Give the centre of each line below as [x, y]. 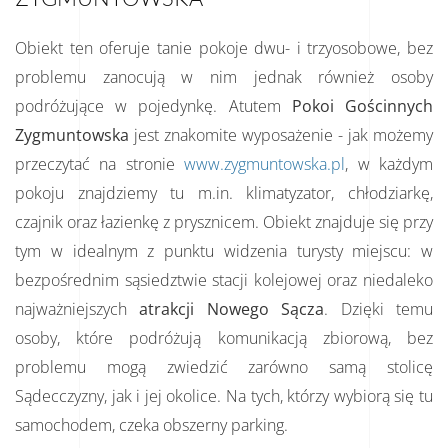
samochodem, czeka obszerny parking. [151, 424]
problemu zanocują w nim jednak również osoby [224, 76]
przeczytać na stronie [100, 163]
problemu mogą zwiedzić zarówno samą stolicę [224, 366]
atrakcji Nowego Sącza [232, 308]
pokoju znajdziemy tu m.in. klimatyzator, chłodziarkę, [224, 192]
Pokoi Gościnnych [362, 105]
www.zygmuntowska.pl [265, 163]
